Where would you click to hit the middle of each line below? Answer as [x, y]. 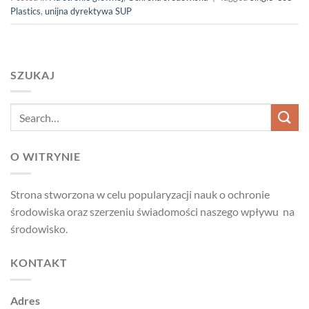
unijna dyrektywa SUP [88, 11]
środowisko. [39, 228]
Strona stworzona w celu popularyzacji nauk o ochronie [140, 194]
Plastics [26, 11]
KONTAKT [39, 262]
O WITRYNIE [46, 157]
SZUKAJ [33, 74]
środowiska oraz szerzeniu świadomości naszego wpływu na [152, 211]
